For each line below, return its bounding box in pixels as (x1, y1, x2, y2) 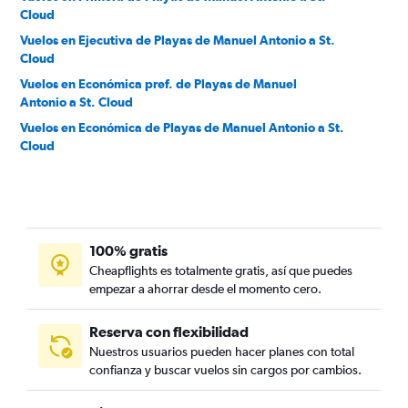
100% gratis (89, 242, 168, 259)
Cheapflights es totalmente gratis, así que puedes (89, 263, 352, 278)
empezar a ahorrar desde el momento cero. (89, 281, 321, 296)
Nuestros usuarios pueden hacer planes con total (89, 344, 354, 359)
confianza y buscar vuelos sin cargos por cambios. (89, 362, 362, 377)
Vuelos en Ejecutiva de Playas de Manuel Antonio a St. (20, 33, 335, 47)
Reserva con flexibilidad (89, 323, 249, 340)
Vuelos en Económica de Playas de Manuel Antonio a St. (20, 120, 344, 135)
